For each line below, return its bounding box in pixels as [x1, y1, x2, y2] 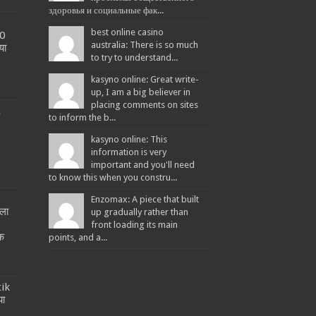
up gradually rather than [90, 206, 188, 217]
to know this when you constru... [48, 171, 177, 183]
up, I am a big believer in [90, 86, 190, 97]
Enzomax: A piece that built [90, 193, 199, 205]
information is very [90, 146, 166, 157]
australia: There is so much [90, 39, 198, 50]
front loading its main [90, 219, 178, 230]
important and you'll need [90, 159, 195, 170]
